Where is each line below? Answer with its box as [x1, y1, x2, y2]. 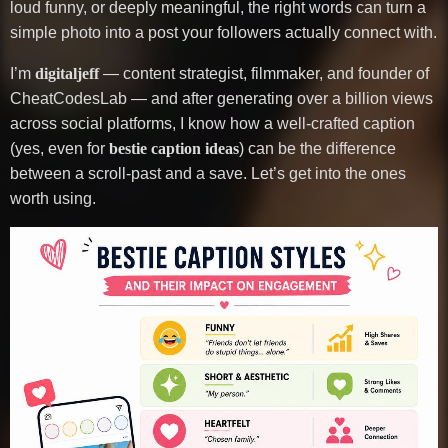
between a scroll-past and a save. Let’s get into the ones [10, 165, 406, 183]
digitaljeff [35, 65, 99, 83]
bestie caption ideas [109, 140, 239, 158]
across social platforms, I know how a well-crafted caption [10, 115, 415, 133]
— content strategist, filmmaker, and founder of [99, 65, 429, 83]
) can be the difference [239, 140, 396, 158]
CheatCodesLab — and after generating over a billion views [10, 90, 433, 108]
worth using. [10, 190, 96, 208]
